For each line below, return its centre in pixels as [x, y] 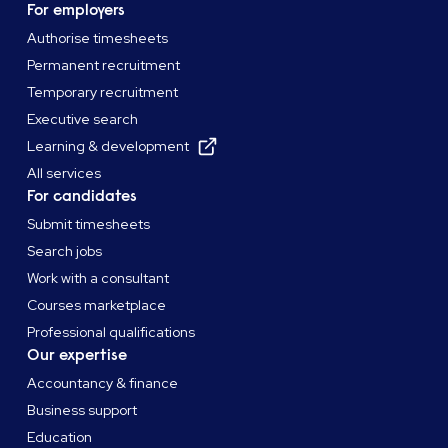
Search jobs [65, 251]
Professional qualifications [111, 332]
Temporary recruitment [103, 92]
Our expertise [77, 355]
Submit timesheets [89, 224]
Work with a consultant [98, 278]
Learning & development [108, 146]
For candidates [82, 196]
